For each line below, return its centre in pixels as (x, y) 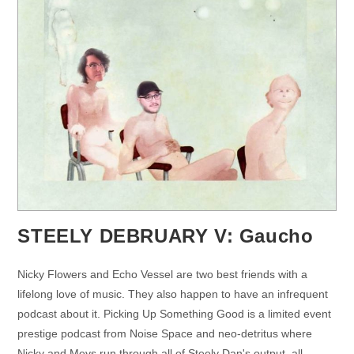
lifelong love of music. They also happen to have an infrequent (173, 294)
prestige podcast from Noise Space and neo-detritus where (165, 334)
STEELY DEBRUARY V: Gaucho (166, 236)
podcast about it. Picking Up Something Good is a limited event (175, 314)
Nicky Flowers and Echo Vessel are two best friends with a (163, 275)
